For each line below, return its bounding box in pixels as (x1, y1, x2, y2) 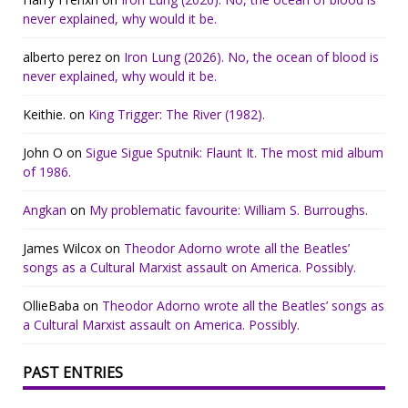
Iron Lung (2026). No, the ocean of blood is (124, 48, 379, 66)
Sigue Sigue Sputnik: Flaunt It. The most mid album (86, 144, 383, 162)
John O (23, 144, 63, 162)
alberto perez (23, 48, 101, 66)
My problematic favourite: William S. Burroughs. (89, 201, 368, 219)
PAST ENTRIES (23, 362, 123, 383)
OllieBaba (23, 297, 79, 315)
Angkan (23, 201, 66, 219)
